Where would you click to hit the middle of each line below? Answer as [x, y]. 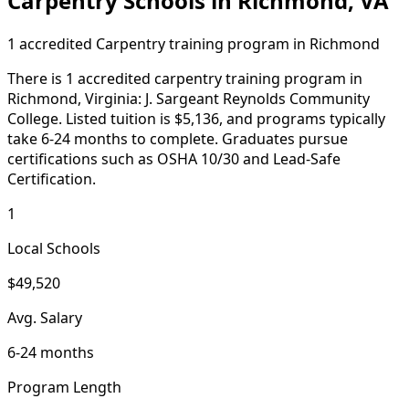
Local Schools [54, 248]
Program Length [64, 387]
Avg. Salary [45, 317]
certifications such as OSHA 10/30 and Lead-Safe [174, 158]
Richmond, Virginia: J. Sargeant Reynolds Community [189, 98]
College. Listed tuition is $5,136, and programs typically [196, 118]
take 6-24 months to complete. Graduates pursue [178, 138]
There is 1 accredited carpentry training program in [185, 78]
